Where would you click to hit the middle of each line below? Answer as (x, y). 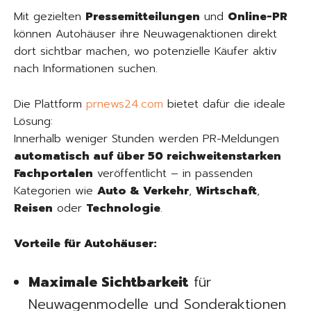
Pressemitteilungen (143, 17)
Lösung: (33, 122)
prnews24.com (125, 104)
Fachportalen (53, 174)
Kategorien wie (56, 191)
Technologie (123, 209)
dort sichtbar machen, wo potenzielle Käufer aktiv (145, 52)
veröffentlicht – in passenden (173, 174)
